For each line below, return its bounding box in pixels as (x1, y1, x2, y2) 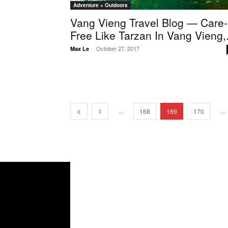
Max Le (70, 45, 89, 52)
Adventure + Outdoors (73, 2, 128, 9)
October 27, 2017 (96, 44, 139, 52)
